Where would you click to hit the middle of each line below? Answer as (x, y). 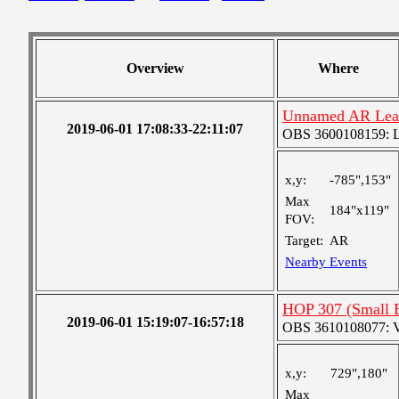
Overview (155, 68)
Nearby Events (326, 262)
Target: (304, 240)
